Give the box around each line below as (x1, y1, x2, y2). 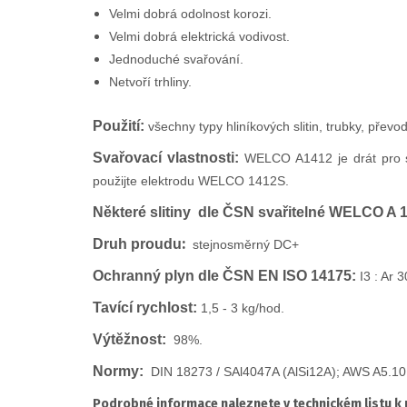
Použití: (93, 118, 144, 134)
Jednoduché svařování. (109, 52, 243, 67)
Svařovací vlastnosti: (93, 150, 239, 166)
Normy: (93, 363, 144, 380)
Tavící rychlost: (93, 300, 197, 316)
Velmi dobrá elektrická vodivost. (109, 29, 290, 45)
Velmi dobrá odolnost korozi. (109, 6, 272, 22)
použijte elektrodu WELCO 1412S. (93, 174, 289, 189)
